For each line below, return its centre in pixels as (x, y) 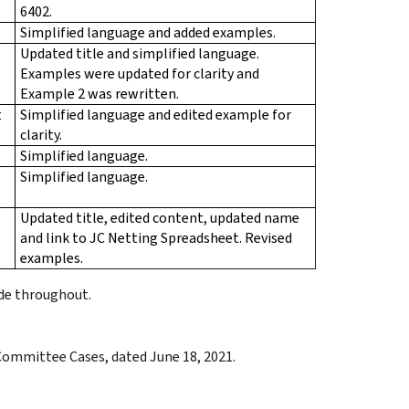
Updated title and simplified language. (140, 53)
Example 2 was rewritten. (100, 93)
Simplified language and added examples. (148, 32)
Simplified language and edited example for (156, 114)
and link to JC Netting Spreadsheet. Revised (156, 237)
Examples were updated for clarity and (140, 73)
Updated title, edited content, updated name (160, 217)
